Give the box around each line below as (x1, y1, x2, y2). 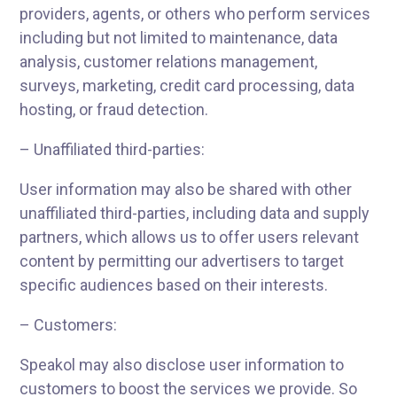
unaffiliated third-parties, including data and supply (19, 204, 370, 222)
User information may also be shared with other (19, 180, 353, 198)
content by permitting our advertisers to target (19, 252, 345, 270)
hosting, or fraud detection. (19, 100, 209, 119)
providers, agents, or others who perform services (19, 4, 371, 23)
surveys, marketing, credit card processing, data (19, 76, 355, 95)
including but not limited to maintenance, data (19, 28, 339, 47)
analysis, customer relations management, (19, 52, 318, 71)
